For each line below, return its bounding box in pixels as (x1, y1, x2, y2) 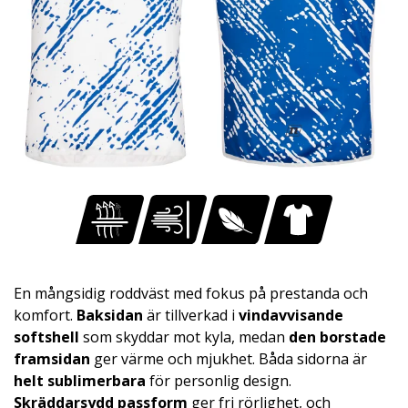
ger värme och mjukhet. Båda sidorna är (90, 348, 367, 369)
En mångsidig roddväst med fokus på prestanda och (14, 282, 368, 303)
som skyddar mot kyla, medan (79, 326, 289, 347)
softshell (14, 326, 79, 347)
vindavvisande (239, 304, 343, 325)
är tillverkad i (143, 304, 239, 325)
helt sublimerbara (14, 370, 146, 391)
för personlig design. (146, 370, 291, 391)
